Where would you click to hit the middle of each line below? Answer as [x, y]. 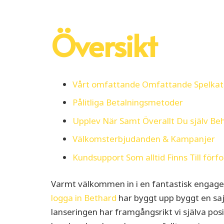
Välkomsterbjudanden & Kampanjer [143, 139]
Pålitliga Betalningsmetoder [127, 102]
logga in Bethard [84, 198]
